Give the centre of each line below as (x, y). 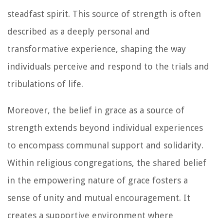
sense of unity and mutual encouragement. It (99, 198)
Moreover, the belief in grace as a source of (96, 110)
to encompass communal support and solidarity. (105, 145)
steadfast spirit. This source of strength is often (104, 14)
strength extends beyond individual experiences (105, 127)
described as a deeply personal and (79, 31)
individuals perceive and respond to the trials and (108, 66)
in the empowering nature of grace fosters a (98, 180)
